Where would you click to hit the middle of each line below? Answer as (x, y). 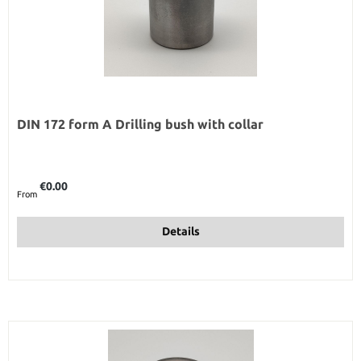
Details (180, 232)
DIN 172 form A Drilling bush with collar (140, 124)
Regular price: (44, 178)
